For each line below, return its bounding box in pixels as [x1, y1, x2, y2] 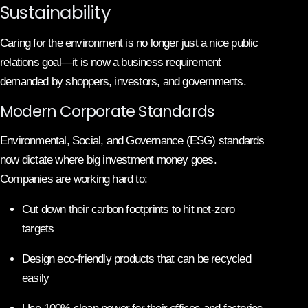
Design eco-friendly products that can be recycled [22, 252, 251, 265]
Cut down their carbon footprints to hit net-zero [22, 202, 235, 216]
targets [22, 221, 54, 235]
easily [22, 271, 49, 285]
